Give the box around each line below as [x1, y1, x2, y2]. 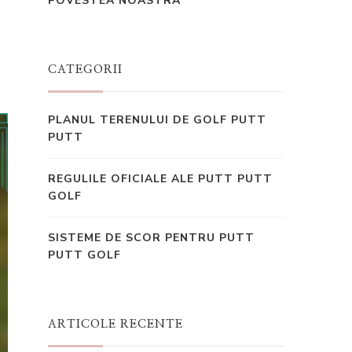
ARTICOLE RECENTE [48, 318, 183, 330]
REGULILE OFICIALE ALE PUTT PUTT [48, 171, 273, 186]
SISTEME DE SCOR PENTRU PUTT [48, 230, 255, 245]
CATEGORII [48, 64, 123, 75]
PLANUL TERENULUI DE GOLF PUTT [48, 112, 266, 127]
